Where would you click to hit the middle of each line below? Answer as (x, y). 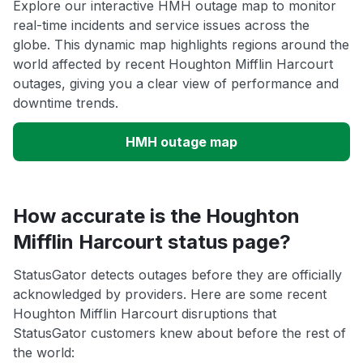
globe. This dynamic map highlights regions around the (181, 45)
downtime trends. (66, 103)
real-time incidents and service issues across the (161, 26)
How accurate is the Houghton (156, 216)
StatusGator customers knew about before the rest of (179, 333)
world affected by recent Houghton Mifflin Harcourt (173, 64)
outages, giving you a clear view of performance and (176, 84)
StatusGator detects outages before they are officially (177, 275)
